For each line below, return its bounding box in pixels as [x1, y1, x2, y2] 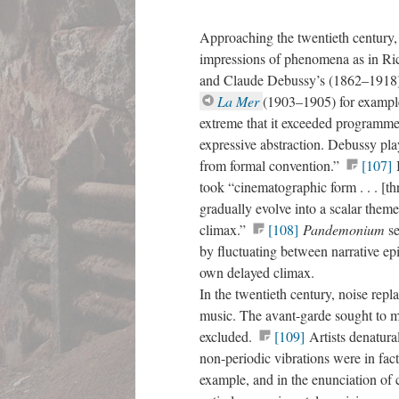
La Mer [217, 92, 263, 110]
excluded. [199, 327, 256, 346]
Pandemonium [303, 220, 388, 239]
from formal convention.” [199, 156, 344, 175]
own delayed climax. [199, 263, 319, 281]
